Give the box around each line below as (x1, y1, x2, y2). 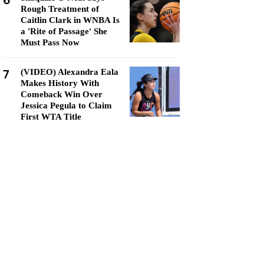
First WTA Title (21, 112, 81, 121)
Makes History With (21, 78, 99, 88)
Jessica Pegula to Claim (21, 101, 112, 110)
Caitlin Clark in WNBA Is (21, 15, 120, 25)
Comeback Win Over (21, 90, 103, 99)
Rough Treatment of (21, 4, 99, 14)
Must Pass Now (21, 38, 80, 47)
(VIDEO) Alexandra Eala (21, 67, 118, 77)
